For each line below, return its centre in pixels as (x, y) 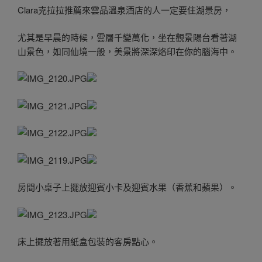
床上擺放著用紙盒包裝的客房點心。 (88, 242)
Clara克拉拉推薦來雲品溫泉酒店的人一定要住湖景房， (124, 10)
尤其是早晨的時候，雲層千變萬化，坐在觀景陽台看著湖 (127, 37)
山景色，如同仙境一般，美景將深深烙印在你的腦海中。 (127, 51)
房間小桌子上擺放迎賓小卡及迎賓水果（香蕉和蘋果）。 (127, 187)
